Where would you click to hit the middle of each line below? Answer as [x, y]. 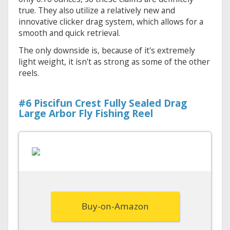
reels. [29, 73]
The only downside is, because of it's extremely [107, 51]
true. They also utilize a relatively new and [97, 11]
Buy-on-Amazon [115, 206]
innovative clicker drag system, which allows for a [111, 22]
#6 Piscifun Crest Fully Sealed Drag [103, 103]
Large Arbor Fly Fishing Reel [86, 114]
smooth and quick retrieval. [69, 33]
